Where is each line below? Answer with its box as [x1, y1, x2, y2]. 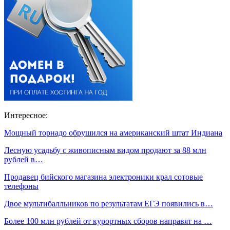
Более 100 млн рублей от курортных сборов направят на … [4, 217, 212, 226]
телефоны [4, 182, 39, 191]
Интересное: [4, 111, 48, 120]
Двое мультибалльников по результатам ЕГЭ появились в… [4, 199, 213, 208]
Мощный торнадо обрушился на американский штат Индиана [4, 128, 222, 138]
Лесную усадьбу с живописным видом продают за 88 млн [4, 146, 206, 155]
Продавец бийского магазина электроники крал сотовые [4, 172, 203, 182]
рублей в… [4, 155, 43, 164]
